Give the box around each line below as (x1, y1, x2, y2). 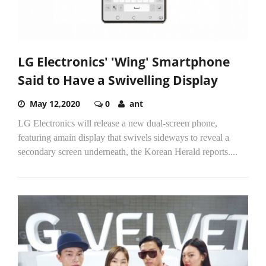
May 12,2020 (30, 97, 80, 109)
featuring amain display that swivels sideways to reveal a (18, 132, 229, 142)
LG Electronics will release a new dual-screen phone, (18, 118, 217, 128)
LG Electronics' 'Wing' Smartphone (18, 53, 230, 70)
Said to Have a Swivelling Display (18, 71, 218, 88)
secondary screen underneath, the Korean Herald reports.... (18, 146, 237, 157)
